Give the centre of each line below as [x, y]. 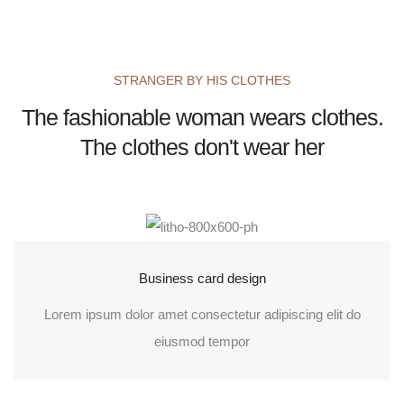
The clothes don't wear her [202, 147]
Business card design [202, 279]
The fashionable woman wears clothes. [202, 117]
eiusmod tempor [202, 342]
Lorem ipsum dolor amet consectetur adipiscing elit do [202, 315]
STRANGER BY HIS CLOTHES [202, 80]
